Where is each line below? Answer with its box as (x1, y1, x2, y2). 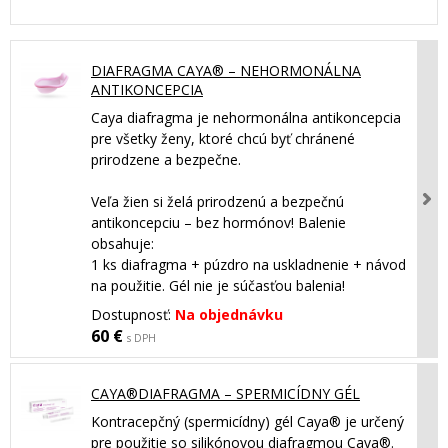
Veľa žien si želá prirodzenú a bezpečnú (91, 191, 344, 211)
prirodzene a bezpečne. (91, 149, 241, 169)
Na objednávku (171, 304, 283, 324)
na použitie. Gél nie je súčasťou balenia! (91, 275, 345, 295)
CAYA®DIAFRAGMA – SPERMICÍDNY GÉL (91, 383, 360, 403)
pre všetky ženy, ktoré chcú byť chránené (91, 128, 355, 148)
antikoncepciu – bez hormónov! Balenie (91, 212, 346, 232)
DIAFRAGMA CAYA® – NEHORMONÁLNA (91, 60, 361, 80)
